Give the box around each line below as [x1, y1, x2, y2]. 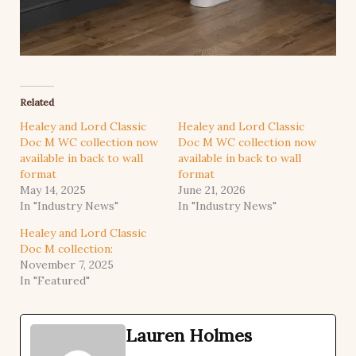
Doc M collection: [20, 241, 113, 256]
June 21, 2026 [178, 182, 246, 197]
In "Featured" [20, 273, 90, 288]
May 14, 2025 [20, 182, 86, 197]
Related [20, 95, 54, 108]
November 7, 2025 [20, 257, 114, 272]
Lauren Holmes [126, 323, 252, 346]
